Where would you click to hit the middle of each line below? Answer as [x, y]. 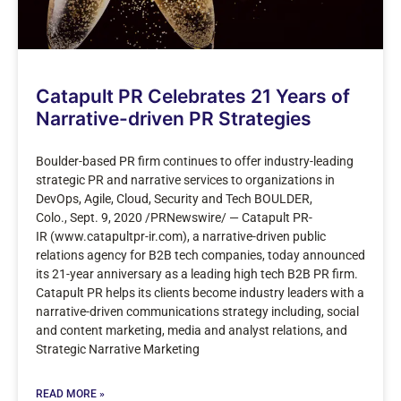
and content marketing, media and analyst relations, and [192, 331]
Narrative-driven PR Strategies [174, 119]
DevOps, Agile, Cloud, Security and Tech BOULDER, [174, 199]
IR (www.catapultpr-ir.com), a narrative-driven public [181, 237]
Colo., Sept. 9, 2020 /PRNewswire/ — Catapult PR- [174, 218]
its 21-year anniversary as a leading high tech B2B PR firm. [197, 274]
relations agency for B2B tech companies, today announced [200, 256]
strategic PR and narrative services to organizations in [185, 180]
